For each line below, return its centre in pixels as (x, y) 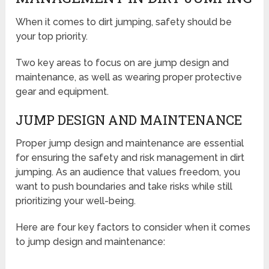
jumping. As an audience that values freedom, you (128, 172)
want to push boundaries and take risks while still (124, 187)
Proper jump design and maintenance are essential (130, 144)
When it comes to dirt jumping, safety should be (124, 22)
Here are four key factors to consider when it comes (133, 228)
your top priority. (52, 37)
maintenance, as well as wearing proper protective (129, 77)
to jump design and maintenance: (91, 242)
